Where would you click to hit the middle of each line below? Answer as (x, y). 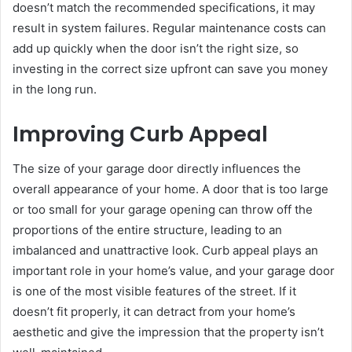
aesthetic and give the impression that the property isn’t (168, 332)
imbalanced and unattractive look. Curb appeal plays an (165, 251)
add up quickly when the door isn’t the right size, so (156, 48)
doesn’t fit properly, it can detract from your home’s (154, 312)
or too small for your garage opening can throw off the (163, 210)
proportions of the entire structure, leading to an (147, 230)
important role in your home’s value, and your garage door (174, 271)
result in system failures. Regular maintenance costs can (169, 27)
